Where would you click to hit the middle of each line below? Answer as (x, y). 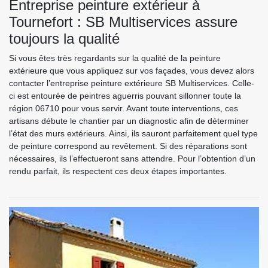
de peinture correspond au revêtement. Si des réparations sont (128, 146)
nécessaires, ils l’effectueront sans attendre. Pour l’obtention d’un (132, 158)
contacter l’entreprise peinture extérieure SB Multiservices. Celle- (132, 83)
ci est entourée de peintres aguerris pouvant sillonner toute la (125, 95)
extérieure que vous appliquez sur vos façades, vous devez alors (132, 70)
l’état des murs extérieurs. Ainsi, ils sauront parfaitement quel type (133, 133)
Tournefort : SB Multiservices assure (123, 22)
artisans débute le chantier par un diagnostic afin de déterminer (129, 121)
